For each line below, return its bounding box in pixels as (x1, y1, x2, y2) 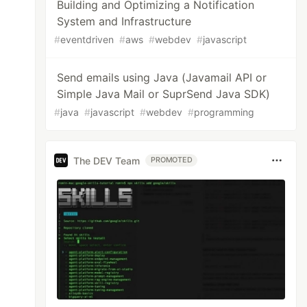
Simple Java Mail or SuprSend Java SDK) (57, 87, 271, 101)
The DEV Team (73, 154, 140, 167)
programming (194, 106, 255, 118)
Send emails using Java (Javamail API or (57, 71, 267, 84)
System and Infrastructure (57, 14, 192, 28)
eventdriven (60, 34, 114, 45)
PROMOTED (151, 156, 193, 164)
